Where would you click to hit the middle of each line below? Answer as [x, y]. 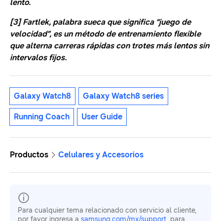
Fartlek [36, 22]
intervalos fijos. [38, 58]
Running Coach [42, 117]
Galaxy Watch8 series [123, 96]
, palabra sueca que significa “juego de [120, 22]
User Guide [102, 117]
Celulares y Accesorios [101, 155]
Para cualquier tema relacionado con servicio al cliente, [107, 211]
